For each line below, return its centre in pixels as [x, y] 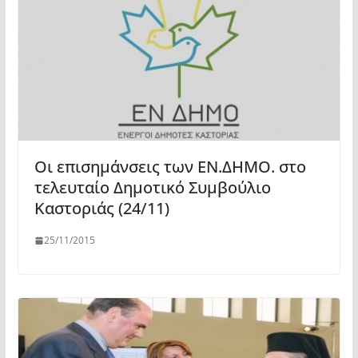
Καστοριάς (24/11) [101, 209]
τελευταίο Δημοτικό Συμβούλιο [152, 188]
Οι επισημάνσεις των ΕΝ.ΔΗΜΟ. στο [170, 167]
